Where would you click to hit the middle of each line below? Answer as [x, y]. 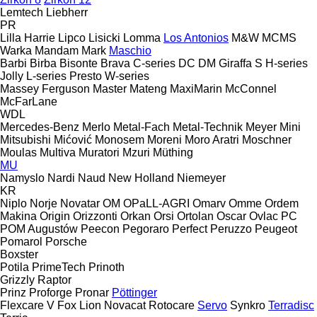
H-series [287, 63]
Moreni [165, 139]
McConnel [251, 88]
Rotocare [172, 305]
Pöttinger [134, 292]
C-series [154, 63]
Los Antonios [196, 38]
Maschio [130, 50]
